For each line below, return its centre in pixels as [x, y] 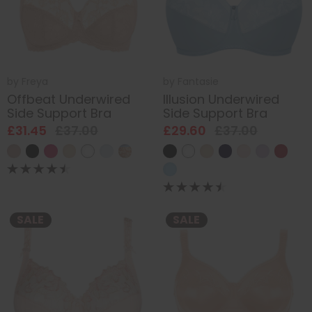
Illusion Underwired [221, 99]
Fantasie [198, 82]
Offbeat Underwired [69, 99]
